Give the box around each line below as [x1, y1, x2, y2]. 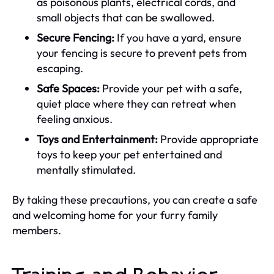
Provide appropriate [158, 131, 259, 146]
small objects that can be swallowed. [37, 10, 215, 24]
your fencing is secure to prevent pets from [37, 45, 246, 60]
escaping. [37, 61, 83, 75]
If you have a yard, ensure [114, 30, 242, 45]
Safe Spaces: [37, 81, 100, 95]
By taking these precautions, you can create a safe [12, 192, 257, 207]
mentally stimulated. [37, 162, 136, 177]
